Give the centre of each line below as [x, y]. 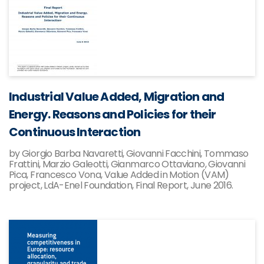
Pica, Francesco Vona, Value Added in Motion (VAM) [119, 175]
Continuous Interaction [75, 132]
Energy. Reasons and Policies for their [113, 114]
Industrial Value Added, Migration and [117, 97]
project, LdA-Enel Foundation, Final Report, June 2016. [121, 185]
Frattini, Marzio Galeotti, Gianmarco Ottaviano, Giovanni [127, 164]
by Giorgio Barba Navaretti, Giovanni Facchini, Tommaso [129, 154]
